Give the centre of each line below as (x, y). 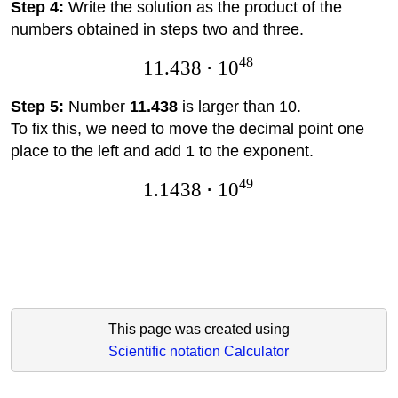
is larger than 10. (239, 106)
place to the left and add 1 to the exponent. (162, 151)
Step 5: (37, 106)
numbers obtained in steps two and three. (157, 29)
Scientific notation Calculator (199, 352)
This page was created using (199, 330)
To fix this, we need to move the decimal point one (187, 128)
